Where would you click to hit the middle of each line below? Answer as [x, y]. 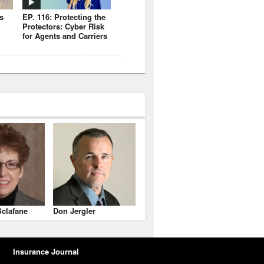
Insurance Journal [46, 251]
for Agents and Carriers [65, 35]
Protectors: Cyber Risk [63, 26]
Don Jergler [74, 210]
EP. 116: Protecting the [64, 16]
